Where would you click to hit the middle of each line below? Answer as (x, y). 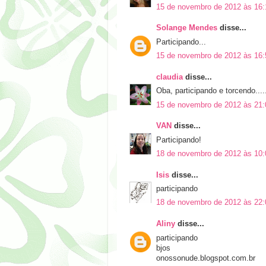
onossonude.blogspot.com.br (206, 258)
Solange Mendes (187, 28)
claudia (170, 77)
